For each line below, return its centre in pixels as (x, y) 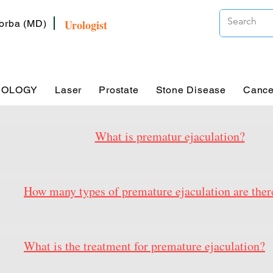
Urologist (86, 25)
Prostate (119, 90)
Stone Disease (191, 90)
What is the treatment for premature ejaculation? (144, 246)
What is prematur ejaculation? (170, 136)
